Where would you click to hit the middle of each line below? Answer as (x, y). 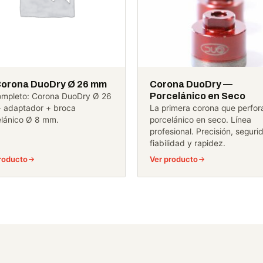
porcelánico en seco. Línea (200, 120)
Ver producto (174, 159)
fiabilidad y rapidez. (188, 144)
